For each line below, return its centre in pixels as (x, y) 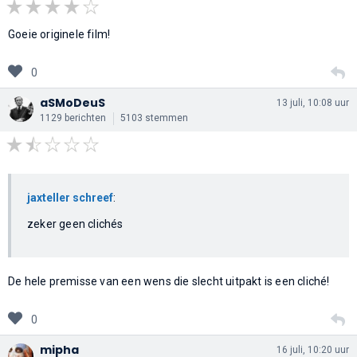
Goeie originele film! (59, 34)
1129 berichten (73, 118)
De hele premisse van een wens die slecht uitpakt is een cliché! (169, 281)
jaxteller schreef (70, 197)
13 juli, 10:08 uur (313, 102)
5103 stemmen (154, 118)
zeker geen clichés (75, 224)
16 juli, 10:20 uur (313, 349)
